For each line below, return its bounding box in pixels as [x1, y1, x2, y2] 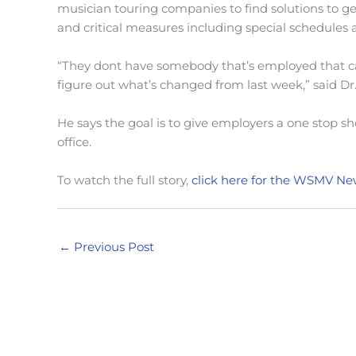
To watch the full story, [57, 172, 192, 188]
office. [57, 134, 91, 150]
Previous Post [71, 238, 154, 254]
